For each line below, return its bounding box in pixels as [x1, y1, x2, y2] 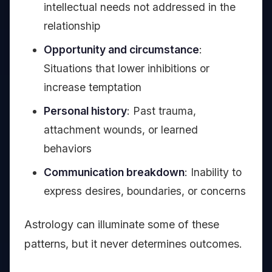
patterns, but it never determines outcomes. [24, 237, 242, 251]
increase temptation [44, 81, 141, 94]
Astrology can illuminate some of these [24, 218, 219, 231]
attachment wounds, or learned [44, 123, 198, 137]
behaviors [44, 142, 92, 155]
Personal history [44, 104, 127, 118]
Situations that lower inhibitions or [44, 62, 209, 75]
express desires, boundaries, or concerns [44, 185, 246, 198]
